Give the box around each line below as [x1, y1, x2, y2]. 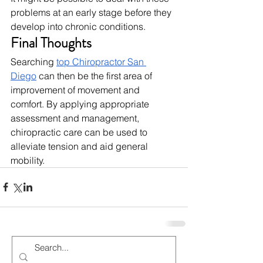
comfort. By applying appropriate [11, 97, 151, 110]
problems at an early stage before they [11, 6, 174, 18]
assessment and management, [11, 112, 141, 124]
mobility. [11, 154, 45, 166]
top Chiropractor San [56, 55, 146, 68]
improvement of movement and [11, 83, 142, 96]
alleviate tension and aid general [11, 140, 150, 152]
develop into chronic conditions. [11, 20, 146, 32]
